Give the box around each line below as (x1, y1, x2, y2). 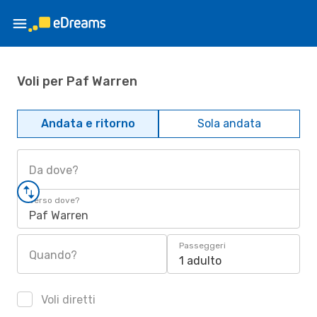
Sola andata (197, 117, 261, 130)
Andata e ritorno (40, 117, 135, 130)
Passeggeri (179, 241, 226, 250)
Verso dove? (29, 195, 79, 205)
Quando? (29, 248, 77, 262)
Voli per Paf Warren (17, 73, 137, 89)
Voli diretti (38, 293, 96, 306)
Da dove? (29, 163, 79, 177)
